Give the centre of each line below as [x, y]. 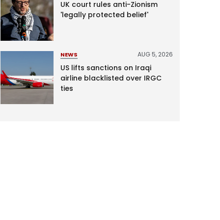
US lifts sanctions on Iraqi [106, 68]
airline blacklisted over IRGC [111, 78]
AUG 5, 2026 [155, 55]
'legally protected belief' [104, 15]
